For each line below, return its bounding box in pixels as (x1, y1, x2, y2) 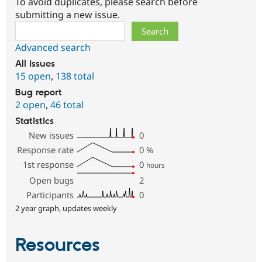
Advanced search (15, 41, 91, 54)
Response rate (17, 144, 74, 156)
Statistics (15, 116, 54, 127)
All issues (15, 58, 55, 70)
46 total (50, 98, 84, 112)
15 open (15, 70, 51, 83)
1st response (23, 158, 74, 171)
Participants (26, 189, 74, 201)
